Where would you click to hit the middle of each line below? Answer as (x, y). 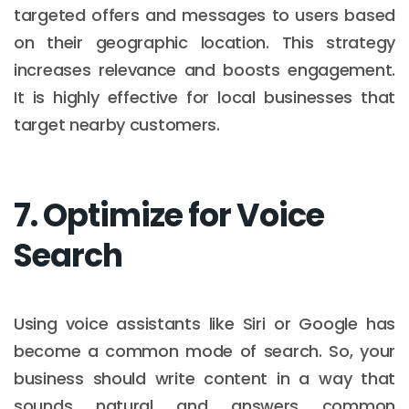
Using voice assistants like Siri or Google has (204, 323)
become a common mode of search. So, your (204, 351)
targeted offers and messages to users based (204, 15)
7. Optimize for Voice (169, 215)
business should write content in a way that (204, 378)
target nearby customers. (117, 124)
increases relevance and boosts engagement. (204, 69)
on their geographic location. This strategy (204, 42)
